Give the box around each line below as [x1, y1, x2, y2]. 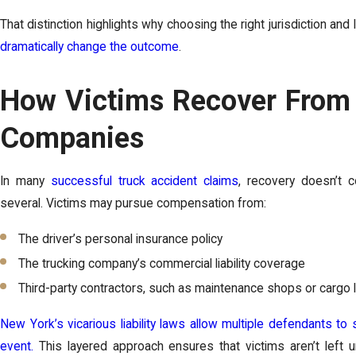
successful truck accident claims [50, 173, 239, 188]
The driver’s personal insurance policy [18, 232, 223, 246]
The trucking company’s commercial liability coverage [18, 257, 306, 272]
